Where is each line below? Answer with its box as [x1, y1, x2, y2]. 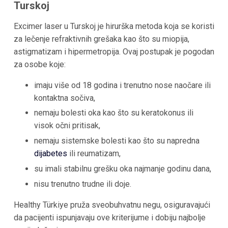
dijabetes [34, 149, 67, 159]
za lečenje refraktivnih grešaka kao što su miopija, [13, 34, 189, 44]
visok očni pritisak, [34, 121, 100, 131]
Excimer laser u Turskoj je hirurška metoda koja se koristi [13, 21, 214, 31]
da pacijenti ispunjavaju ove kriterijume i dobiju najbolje [13, 212, 206, 222]
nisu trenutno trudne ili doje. [34, 179, 131, 189]
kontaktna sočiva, [34, 93, 95, 103]
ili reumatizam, [67, 149, 121, 159]
